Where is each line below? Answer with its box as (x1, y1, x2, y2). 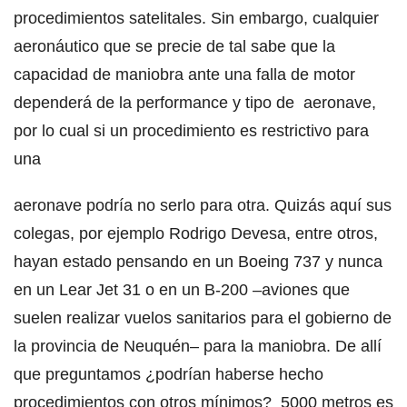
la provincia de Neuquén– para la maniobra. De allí (14, 336, 382, 355)
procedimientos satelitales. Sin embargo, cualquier (14, 8, 379, 27)
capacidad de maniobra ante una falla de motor (14, 65, 355, 84)
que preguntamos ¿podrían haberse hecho (14, 364, 323, 383)
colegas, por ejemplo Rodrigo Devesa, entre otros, (14, 223, 378, 243)
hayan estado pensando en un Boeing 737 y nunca (14, 252, 382, 271)
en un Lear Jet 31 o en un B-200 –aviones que (14, 280, 350, 299)
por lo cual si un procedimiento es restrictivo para (14, 121, 369, 140)
